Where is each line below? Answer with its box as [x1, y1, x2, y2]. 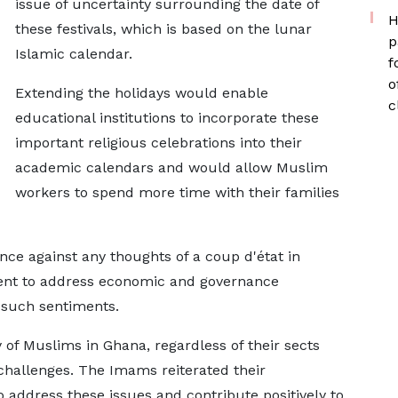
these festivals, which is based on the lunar [14, 20, 312, 37]
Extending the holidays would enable [14, 84, 268, 101]
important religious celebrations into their [14, 134, 302, 151]
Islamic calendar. [14, 45, 132, 62]
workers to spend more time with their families [14, 184, 339, 201]
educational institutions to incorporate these [14, 109, 319, 126]
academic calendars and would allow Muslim [14, 159, 328, 176]
